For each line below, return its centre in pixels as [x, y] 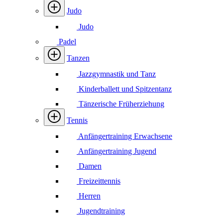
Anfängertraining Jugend [116, 151]
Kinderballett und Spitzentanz [124, 89]
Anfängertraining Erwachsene [124, 136]
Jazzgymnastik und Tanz [116, 74]
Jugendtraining [101, 211]
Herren [89, 196]
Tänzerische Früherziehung [120, 104]
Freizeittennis [99, 181]
